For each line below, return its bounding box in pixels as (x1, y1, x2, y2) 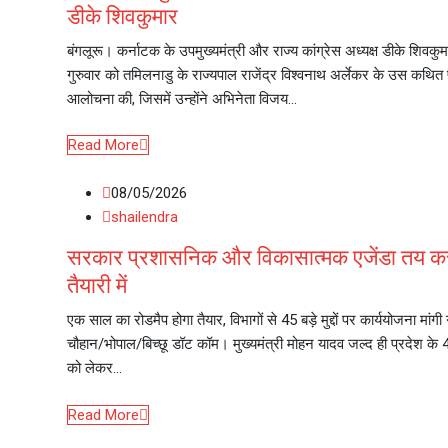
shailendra (111, 208, 178, 226)
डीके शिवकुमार (67, 3, 178, 29)
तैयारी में (67, 273, 127, 298)
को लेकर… (67, 359, 122, 377)
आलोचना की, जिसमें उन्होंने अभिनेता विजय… (67, 89, 297, 108)
